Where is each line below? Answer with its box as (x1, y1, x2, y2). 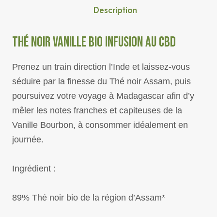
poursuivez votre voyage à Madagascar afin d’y (12, 91, 194, 101)
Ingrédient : (12, 164, 56, 173)
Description (93, 4, 137, 16)
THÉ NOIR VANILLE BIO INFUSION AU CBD (12, 34, 176, 51)
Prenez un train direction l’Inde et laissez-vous (12, 62, 190, 72)
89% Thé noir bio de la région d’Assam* (12, 193, 165, 202)
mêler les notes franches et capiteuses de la (12, 106, 182, 115)
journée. (12, 135, 44, 144)
